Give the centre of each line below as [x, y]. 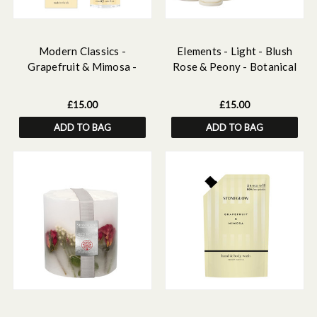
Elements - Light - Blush [235, 51]
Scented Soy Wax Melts [235, 82]
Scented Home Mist [82, 82]
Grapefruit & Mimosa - [82, 67]
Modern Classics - [82, 51]
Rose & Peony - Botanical [235, 67]
